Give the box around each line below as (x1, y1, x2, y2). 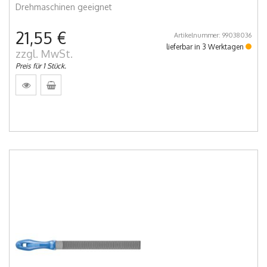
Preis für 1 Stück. (15, 61, 66, 71)
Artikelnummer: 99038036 (174, 31, 252, 40)
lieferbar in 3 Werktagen (166, 42, 246, 52)
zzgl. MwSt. (15, 47, 73, 61)
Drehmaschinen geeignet (15, 2, 112, 13)
